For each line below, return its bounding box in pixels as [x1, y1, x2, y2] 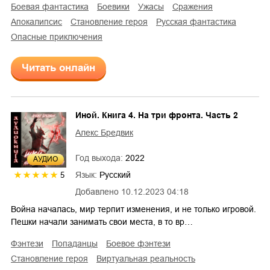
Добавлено [75, 187, 119, 197]
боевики [102, 2, 130, 12]
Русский [99, 170, 131, 180]
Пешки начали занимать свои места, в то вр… [11, 217, 193, 227]
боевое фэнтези [111, 239, 171, 249]
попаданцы [58, 239, 98, 249]
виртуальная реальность [102, 254, 195, 264]
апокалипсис [16, 17, 62, 27]
